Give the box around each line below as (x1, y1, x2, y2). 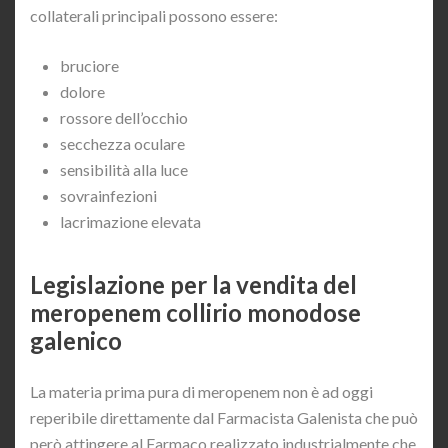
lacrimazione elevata (60, 212, 201, 232)
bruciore (60, 56, 119, 76)
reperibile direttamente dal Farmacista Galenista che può (30, 408, 418, 428)
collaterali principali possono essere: (30, 6, 278, 26)
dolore (60, 82, 105, 102)
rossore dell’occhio (60, 108, 188, 128)
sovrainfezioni (60, 186, 157, 206)
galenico (30, 326, 122, 356)
